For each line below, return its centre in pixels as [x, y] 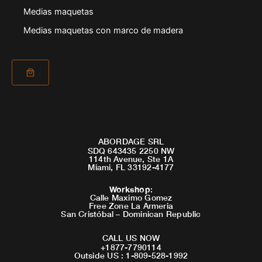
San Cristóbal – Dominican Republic [131, 214]
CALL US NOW [131, 237]
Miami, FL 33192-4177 [131, 167]
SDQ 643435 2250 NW [131, 150]
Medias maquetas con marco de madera [103, 30]
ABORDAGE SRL [131, 141]
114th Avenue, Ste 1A [131, 158]
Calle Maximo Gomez [131, 197]
